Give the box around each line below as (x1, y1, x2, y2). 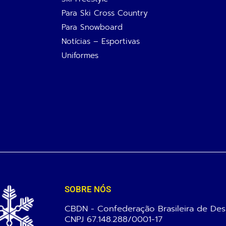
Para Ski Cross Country (62, 7, 148, 19)
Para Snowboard (62, 21, 123, 33)
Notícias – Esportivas (62, 35, 140, 47)
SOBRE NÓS (65, 184, 111, 195)
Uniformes (62, 49, 98, 62)
